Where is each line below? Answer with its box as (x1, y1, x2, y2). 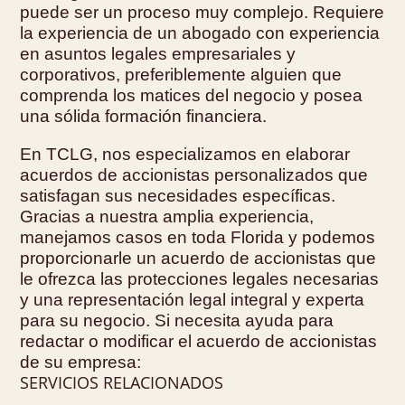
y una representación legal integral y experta (20, 289, 365, 309)
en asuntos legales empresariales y (20, 43, 297, 63)
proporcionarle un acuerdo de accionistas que (20, 248, 377, 268)
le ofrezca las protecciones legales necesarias (20, 268, 380, 288)
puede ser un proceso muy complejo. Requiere (20, 2, 385, 22)
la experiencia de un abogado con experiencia (20, 23, 381, 42)
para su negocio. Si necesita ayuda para (20, 310, 334, 330)
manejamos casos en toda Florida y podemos (20, 227, 376, 247)
